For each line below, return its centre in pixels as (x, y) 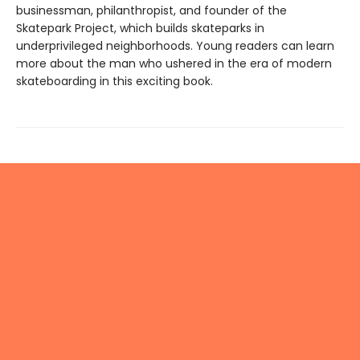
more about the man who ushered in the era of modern (174, 64)
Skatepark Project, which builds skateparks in (140, 29)
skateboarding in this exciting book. (115, 82)
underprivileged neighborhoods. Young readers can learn (175, 46)
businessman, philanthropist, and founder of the (151, 11)
